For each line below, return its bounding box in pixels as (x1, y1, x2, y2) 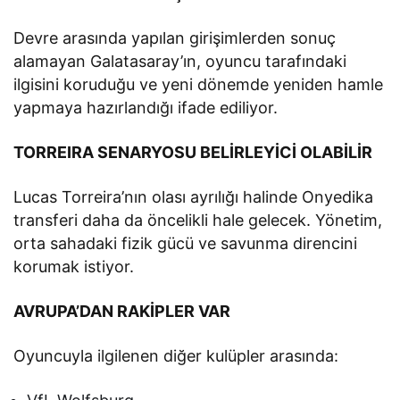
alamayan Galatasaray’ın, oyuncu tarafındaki (13, 51, 347, 71)
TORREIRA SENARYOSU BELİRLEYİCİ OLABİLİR (13, 142, 373, 162)
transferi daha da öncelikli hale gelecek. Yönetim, (13, 210, 383, 229)
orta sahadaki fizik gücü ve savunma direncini (13, 233, 358, 253)
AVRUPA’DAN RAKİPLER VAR (13, 301, 231, 321)
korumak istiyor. (13, 256, 135, 276)
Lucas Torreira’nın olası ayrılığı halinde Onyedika (13, 187, 374, 206)
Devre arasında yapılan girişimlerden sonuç (13, 28, 337, 47)
